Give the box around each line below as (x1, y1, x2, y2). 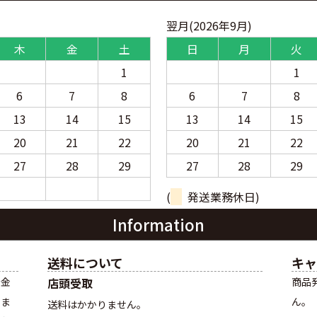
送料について (47, 253, 123, 272)
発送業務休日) (181, 188, 260, 206)
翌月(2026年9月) (166, 16, 252, 34)
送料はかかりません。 (47, 297, 146, 312)
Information (112, 213, 204, 236)
